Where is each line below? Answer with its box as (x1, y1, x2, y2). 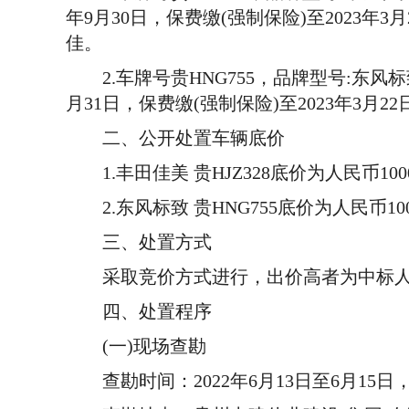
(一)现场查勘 (66, 336, 206, 356)
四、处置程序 (66, 301, 212, 321)
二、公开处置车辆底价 (66, 128, 285, 148)
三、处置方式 (66, 232, 212, 252)
